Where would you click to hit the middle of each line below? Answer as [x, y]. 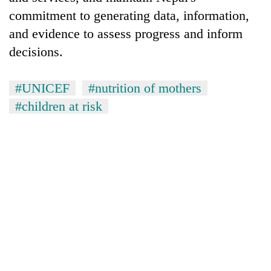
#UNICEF [42, 88]
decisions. [36, 51]
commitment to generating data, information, [129, 15]
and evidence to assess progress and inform [126, 33]
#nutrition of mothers [145, 88]
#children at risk [59, 106]
